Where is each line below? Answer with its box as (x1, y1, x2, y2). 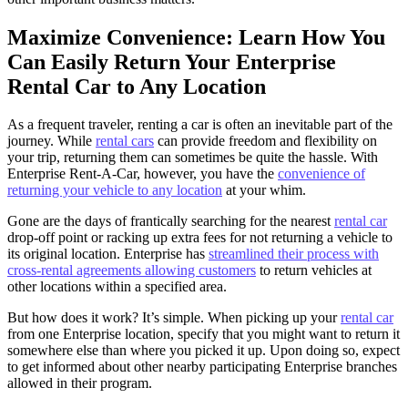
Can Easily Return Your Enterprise (7, 49, 336, 74)
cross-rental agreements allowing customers (7, 262, 256, 279)
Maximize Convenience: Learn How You (7, 25, 385, 49)
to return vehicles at (256, 262, 372, 279)
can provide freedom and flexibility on (154, 133, 377, 149)
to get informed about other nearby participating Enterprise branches (7, 359, 397, 375)
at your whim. (222, 182, 306, 199)
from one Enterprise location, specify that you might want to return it (7, 326, 400, 342)
